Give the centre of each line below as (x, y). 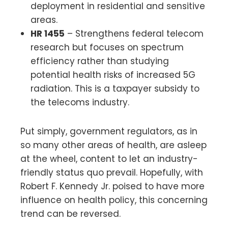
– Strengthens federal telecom (134, 33)
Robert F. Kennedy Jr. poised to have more (112, 186)
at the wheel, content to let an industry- (109, 159)
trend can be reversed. (70, 213)
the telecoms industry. (80, 102)
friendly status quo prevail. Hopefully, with (112, 172)
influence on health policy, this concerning (114, 200)
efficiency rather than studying (100, 61)
